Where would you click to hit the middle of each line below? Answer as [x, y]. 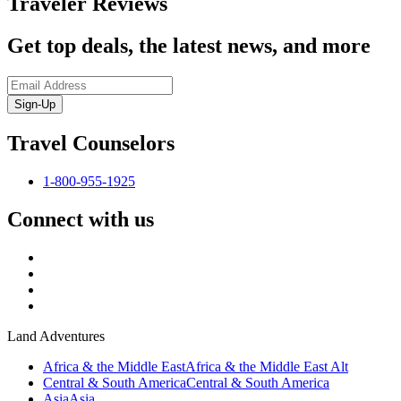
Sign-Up [35, 105]
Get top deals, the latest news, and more [189, 46]
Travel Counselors [91, 143]
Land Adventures [56, 336]
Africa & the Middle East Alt [267, 366]
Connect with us [81, 219]
